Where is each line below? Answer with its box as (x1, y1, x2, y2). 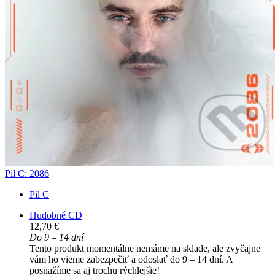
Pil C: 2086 (5, 168, 49, 179)
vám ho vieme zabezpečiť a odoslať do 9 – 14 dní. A (29, 254, 233, 265)
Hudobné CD (29, 210, 82, 221)
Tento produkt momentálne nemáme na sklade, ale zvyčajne (29, 243, 260, 254)
